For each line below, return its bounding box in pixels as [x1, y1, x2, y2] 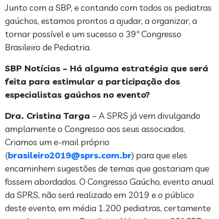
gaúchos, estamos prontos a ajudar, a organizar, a [5, 15, 197, 26]
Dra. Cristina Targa [5, 109, 90, 121]
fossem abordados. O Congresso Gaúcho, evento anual [5, 175, 214, 187]
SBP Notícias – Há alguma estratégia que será [5, 62, 208, 74]
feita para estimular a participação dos [5, 75, 180, 87]
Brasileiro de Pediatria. [5, 41, 91, 53]
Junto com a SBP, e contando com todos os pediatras [5, 1, 212, 13]
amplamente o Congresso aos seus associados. [5, 123, 185, 134]
